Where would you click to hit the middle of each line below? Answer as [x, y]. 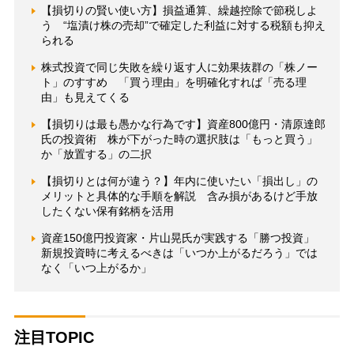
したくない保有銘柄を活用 [107, 211]
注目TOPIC [54, 337]
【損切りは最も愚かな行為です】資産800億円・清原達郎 [183, 124]
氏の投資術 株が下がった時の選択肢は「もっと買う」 [179, 139]
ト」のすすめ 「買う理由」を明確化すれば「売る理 [173, 82]
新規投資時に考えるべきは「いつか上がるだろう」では [179, 252]
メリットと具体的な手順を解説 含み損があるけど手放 [179, 196]
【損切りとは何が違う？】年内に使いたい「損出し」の [179, 181]
